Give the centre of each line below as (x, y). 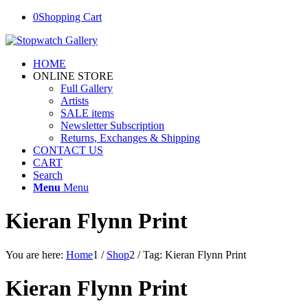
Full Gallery (87, 88)
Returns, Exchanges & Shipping (130, 138)
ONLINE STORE (73, 76)
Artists (75, 101)
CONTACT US (68, 150)
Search (48, 175)
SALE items (87, 113)
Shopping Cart (70, 17)
